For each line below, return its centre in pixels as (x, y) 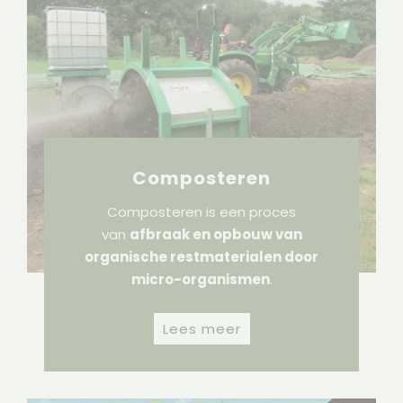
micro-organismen (200, 280)
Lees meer (201, 329)
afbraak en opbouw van (215, 235)
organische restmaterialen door (201, 257)
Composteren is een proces (201, 212)
